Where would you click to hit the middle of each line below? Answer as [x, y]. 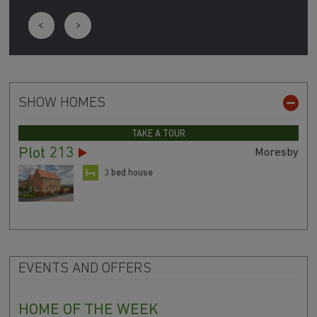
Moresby [277, 152]
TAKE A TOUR [158, 134]
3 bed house [128, 173]
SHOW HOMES [62, 103]
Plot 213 [46, 154]
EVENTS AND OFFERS [85, 269]
